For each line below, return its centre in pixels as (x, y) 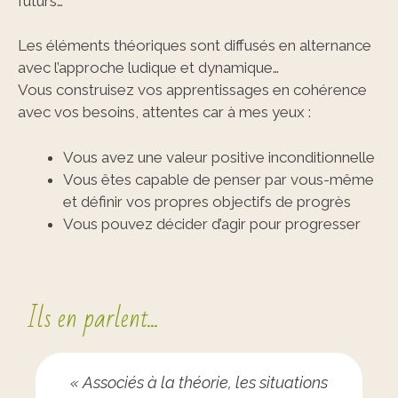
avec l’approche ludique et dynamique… (148, 68)
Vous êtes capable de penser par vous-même (219, 179)
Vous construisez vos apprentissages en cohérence (192, 90)
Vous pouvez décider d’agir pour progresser (212, 223)
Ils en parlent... (93, 318)
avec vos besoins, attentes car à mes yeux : (164, 112)
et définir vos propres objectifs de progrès (207, 201)
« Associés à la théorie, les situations (199, 382)
